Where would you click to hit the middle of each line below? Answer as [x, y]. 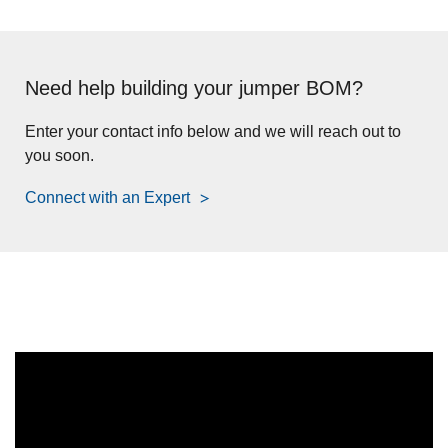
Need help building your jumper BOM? [194, 87]
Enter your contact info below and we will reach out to [213, 131]
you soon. [59, 155]
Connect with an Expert [109, 197]
